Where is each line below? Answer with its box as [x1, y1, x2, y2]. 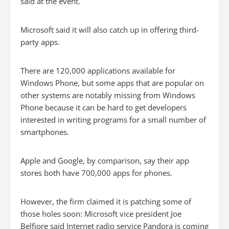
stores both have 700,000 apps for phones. [20, 168, 172, 178]
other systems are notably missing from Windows [20, 90, 195, 100]
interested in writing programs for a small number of [20, 114, 206, 125]
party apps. [20, 37, 60, 47]
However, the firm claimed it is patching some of [20, 196, 191, 207]
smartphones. [20, 127, 69, 137]
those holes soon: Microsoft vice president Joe [20, 209, 181, 219]
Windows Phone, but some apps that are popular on [20, 78, 204, 88]
